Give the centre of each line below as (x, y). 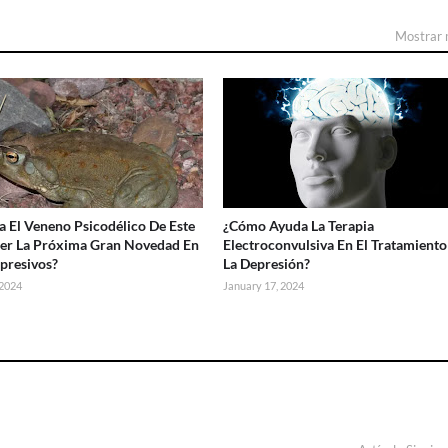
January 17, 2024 (264, 285)
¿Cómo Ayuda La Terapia (299, 225)
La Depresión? (267, 263)
